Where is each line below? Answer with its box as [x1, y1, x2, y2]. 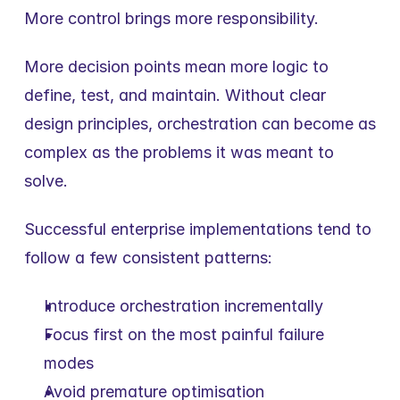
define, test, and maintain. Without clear [24, 86, 326, 104]
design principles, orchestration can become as [24, 114, 376, 133]
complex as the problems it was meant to [24, 143, 334, 162]
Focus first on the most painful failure [44, 325, 324, 344]
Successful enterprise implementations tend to [24, 220, 371, 238]
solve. [24, 171, 68, 190]
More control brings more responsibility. [24, 9, 319, 28]
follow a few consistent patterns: [24, 248, 272, 267]
